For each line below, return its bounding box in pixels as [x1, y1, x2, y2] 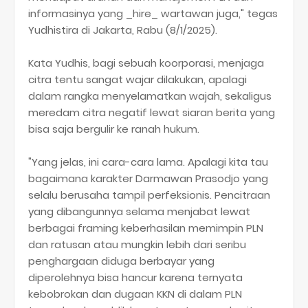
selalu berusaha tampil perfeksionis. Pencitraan [28, 188, 270, 202]
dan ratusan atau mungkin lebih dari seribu [28, 237, 246, 252]
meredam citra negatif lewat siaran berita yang [28, 105, 275, 120]
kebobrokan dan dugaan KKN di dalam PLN [28, 287, 242, 301]
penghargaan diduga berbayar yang [28, 254, 214, 268]
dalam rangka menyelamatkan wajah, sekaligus [28, 89, 272, 103]
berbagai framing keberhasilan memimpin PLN [28, 221, 263, 235]
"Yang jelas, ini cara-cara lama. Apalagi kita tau [28, 155, 268, 169]
